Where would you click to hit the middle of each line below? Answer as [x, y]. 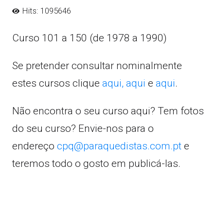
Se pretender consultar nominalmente [97, 66]
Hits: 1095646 [46, 11]
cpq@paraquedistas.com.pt [119, 146]
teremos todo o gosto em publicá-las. [96, 163]
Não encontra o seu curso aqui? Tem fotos [108, 111]
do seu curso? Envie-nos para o [83, 128]
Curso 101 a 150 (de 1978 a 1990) [90, 38]
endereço [35, 146]
